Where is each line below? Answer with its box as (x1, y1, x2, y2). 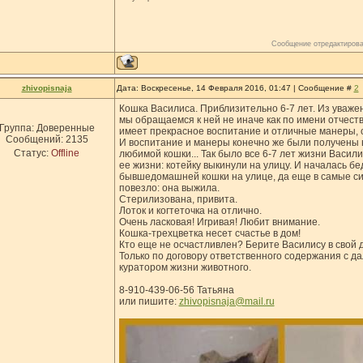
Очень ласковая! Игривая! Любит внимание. (118, 216, 320, 228)
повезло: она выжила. (118, 182, 220, 194)
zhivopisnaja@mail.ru (178, 296, 275, 307)
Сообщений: (5, 134, 66, 145)
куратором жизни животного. (118, 262, 251, 273)
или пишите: (118, 296, 179, 307)
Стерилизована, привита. (118, 194, 237, 205)
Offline (51, 147, 79, 159)
